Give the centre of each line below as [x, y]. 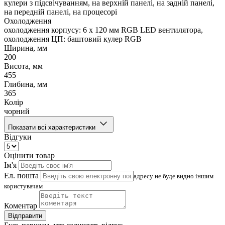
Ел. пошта [21, 176]
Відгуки [18, 137]
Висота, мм [23, 66]
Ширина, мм [26, 48]
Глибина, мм [26, 84]
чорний [17, 111]
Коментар [21, 206]
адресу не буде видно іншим [174, 176]
